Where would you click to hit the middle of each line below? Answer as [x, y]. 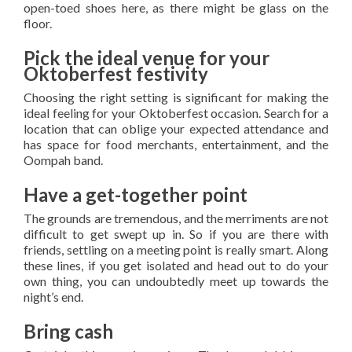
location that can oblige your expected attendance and [176, 129]
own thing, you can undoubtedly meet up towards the [176, 281]
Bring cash [68, 332]
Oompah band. [63, 160]
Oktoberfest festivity [116, 74]
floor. [38, 24]
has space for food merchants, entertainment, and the [176, 145]
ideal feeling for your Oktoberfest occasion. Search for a [176, 113]
